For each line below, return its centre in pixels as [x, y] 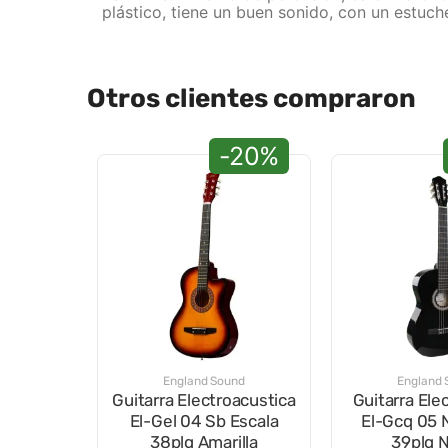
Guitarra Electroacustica [204, 400]
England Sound [204, 381]
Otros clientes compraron [251, 99]
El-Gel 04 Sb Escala [204, 421]
